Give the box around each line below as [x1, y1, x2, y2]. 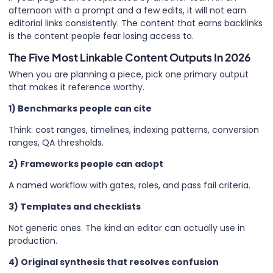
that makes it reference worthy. [9, 80, 144, 93]
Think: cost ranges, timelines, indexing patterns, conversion [9, 123, 259, 136]
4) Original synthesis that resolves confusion [9, 255, 219, 268]
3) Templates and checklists [9, 200, 141, 213]
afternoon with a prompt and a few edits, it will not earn [9, 4, 246, 16]
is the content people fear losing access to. [9, 29, 194, 42]
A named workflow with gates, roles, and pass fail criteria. [9, 179, 250, 191]
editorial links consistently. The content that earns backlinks [9, 16, 263, 29]
